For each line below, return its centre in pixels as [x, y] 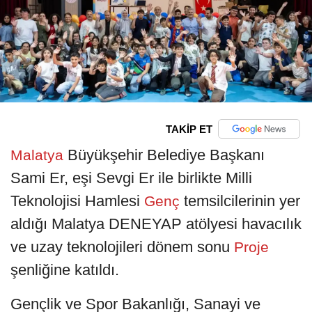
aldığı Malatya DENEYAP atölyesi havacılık [156, 224]
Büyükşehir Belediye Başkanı [166, 155]
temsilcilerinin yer [242, 201]
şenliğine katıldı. [65, 270]
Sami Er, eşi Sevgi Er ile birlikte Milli [131, 178]
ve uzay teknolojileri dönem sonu [120, 247]
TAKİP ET [189, 129]
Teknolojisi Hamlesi [75, 201]
